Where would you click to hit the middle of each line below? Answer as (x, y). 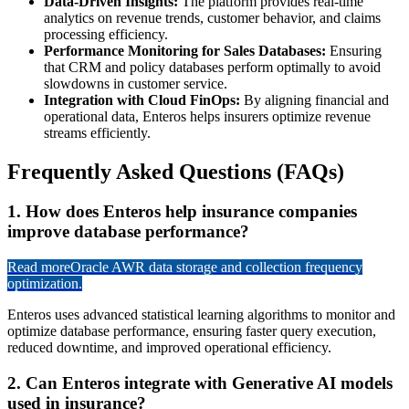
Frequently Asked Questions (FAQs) (176, 171)
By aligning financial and (315, 100)
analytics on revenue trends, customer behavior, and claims (212, 17)
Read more (39, 267)
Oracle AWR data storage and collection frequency (216, 267)
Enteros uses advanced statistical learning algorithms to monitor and (201, 315)
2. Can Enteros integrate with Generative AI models (200, 383)
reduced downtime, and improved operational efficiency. (169, 348)
